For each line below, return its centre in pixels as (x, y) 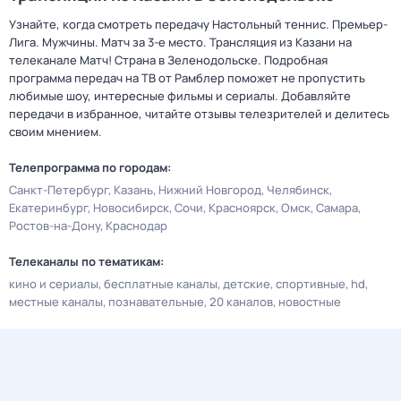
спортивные (311, 284)
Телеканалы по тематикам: (86, 261)
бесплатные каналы (161, 284)
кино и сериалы (54, 284)
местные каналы (56, 302)
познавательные (156, 302)
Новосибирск (131, 208)
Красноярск (242, 208)
